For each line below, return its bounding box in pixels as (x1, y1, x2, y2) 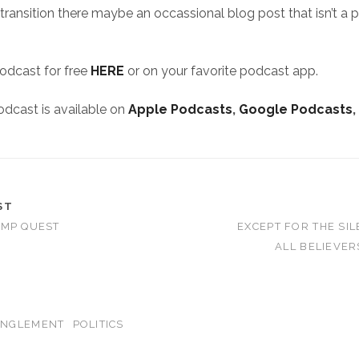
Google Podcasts (239, 102, 353, 117)
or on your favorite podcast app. (127, 63, 319, 79)
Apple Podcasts (128, 102, 233, 117)
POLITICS (72, 318, 124, 330)
